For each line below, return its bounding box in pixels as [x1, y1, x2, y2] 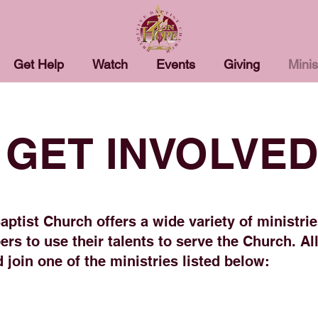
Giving [224, 57, 260, 72]
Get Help [13, 57, 64, 72]
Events [156, 57, 195, 72]
